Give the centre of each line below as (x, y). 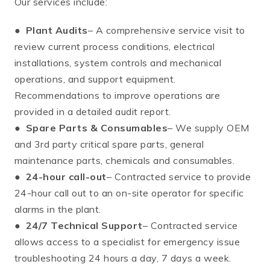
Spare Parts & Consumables (97, 127)
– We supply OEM (209, 127)
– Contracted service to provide (179, 176)
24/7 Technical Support (84, 225)
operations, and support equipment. (95, 79)
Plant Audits (57, 30)
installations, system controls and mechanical (118, 62)
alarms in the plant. (58, 209)
